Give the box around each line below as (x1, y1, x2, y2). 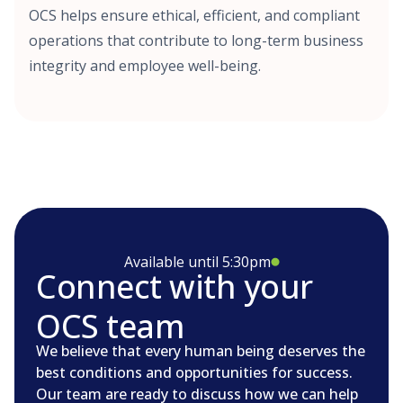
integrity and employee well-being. (29, 56, 261, 76)
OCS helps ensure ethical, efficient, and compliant (29, 5, 360, 26)
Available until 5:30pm (123, 252, 271, 273)
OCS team (36, 303, 184, 348)
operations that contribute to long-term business (29, 31, 363, 51)
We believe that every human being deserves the (36, 340, 365, 361)
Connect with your (36, 264, 313, 309)
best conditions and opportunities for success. (36, 362, 353, 382)
